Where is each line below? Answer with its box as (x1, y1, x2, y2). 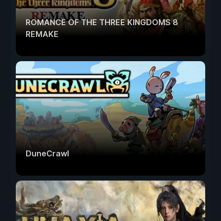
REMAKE (26, 29, 59, 39)
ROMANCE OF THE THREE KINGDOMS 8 (26, 17, 178, 27)
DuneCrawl (26, 148, 69, 158)
